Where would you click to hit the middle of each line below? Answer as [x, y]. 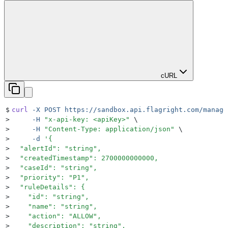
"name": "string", [54, 207]
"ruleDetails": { [48, 187]
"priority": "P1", [50, 178]
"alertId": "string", [56, 149]
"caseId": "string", [54, 168]
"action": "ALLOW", [56, 216]
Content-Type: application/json [109, 129]
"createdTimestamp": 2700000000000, [85, 158]
